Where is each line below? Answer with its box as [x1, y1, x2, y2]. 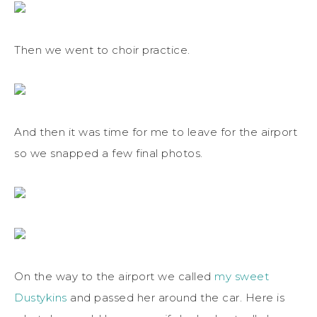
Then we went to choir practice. [14, 42, 190, 57]
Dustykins [14, 290, 67, 304]
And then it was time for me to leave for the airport [14, 125, 297, 139]
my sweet [214, 269, 269, 283]
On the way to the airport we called [14, 269, 214, 283]
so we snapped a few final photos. [14, 146, 203, 160]
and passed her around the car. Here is [67, 290, 284, 304]
